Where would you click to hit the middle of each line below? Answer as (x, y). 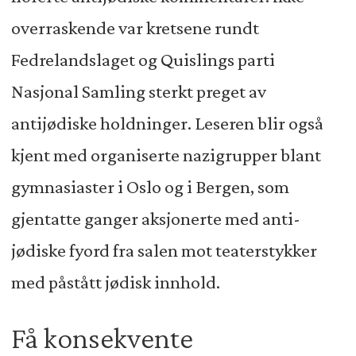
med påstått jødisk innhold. (115, 282)
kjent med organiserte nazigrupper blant (166, 155)
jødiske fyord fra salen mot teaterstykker (164, 250)
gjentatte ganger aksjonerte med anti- (155, 218)
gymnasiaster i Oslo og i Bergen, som (150, 186)
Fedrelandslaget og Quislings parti (143, 59)
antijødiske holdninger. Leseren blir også (167, 123)
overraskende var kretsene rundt (135, 27)
